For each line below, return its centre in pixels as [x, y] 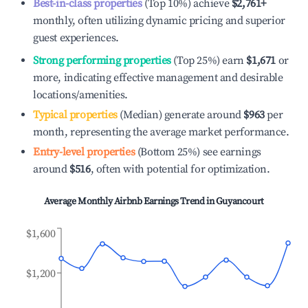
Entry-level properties [84, 152]
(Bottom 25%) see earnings [198, 152]
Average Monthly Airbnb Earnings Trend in [130, 201]
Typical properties [75, 115]
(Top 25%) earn [207, 60]
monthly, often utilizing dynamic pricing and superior [159, 21]
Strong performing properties [102, 60]
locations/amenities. [80, 95]
